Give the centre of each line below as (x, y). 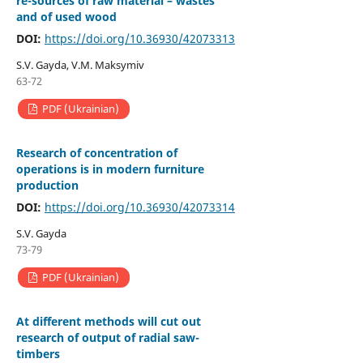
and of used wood (66, 16)
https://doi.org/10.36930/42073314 (139, 207)
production (47, 185)
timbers (38, 353)
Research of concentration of (96, 152)
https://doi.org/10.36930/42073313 (139, 38)
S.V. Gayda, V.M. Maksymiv (80, 64)
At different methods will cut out (108, 321)
